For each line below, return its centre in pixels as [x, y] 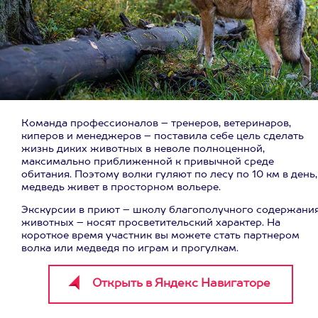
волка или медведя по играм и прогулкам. [130, 248]
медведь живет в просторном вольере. [121, 187]
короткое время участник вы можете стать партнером [160, 236]
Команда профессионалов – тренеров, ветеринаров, [156, 124]
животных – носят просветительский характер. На [151, 223]
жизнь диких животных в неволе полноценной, [143, 149]
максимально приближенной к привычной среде [148, 162]
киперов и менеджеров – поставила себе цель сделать [163, 136]
